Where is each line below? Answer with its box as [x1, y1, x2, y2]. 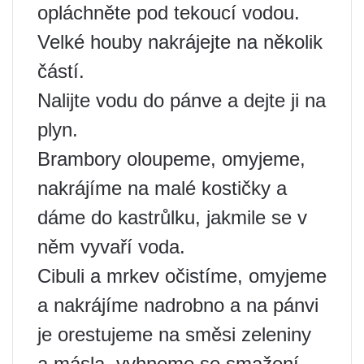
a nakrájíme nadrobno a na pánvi [37, 294, 318, 317]
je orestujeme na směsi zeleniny [37, 323, 311, 346]
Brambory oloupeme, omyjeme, [37, 148, 305, 171]
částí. [37, 60, 84, 83]
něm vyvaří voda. [37, 236, 185, 258]
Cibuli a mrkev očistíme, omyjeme [37, 265, 327, 288]
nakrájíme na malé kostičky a [37, 177, 287, 200]
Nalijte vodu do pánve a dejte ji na [37, 89, 326, 112]
